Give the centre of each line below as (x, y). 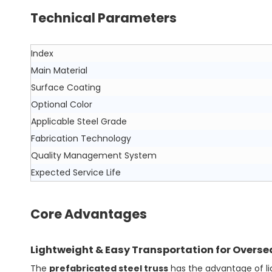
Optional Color (62, 104)
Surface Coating (66, 87)
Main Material (59, 70)
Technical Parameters (104, 18)
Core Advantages (89, 214)
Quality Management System (94, 155)
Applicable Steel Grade (79, 121)
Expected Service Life (76, 172)
